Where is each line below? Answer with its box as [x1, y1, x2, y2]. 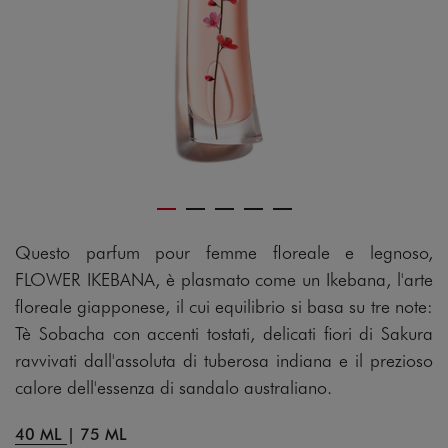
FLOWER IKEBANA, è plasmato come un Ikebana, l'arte [15, 266, 433, 291]
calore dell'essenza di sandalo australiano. [15, 374, 332, 399]
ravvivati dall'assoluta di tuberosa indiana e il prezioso [15, 347, 433, 372]
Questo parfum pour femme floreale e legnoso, [15, 239, 433, 264]
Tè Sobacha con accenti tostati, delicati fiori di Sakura [15, 320, 433, 345]
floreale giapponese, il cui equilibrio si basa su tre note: [15, 293, 433, 318]
